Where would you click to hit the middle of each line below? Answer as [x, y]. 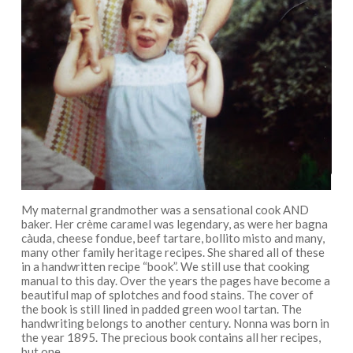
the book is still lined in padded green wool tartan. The [161, 308]
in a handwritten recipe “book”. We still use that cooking [165, 266]
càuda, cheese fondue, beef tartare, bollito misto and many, [173, 238]
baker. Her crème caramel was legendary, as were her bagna [174, 223]
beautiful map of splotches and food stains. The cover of [167, 294]
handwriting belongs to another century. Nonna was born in [175, 323]
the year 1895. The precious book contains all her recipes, [171, 337]
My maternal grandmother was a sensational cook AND [165, 209]
